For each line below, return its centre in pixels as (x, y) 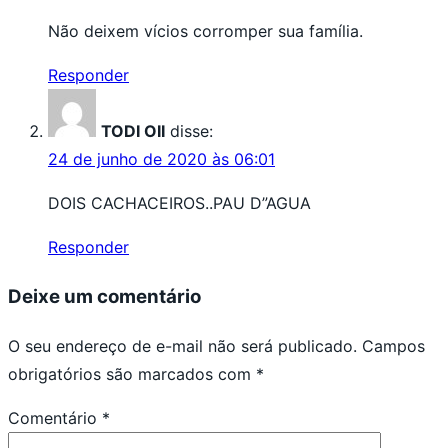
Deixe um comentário (104, 296)
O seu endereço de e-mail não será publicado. (182, 345)
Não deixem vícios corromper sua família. (205, 31)
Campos (393, 345)
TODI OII (133, 131)
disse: (191, 131)
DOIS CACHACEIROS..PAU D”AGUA (179, 203)
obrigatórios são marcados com (132, 373)
